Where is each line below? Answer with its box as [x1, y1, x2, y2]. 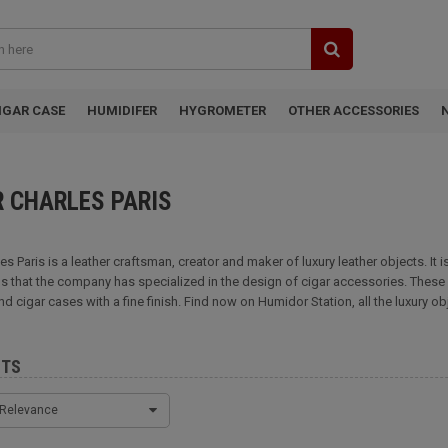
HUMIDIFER [87, 103, 157, 118]
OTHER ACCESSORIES [288, 103, 419, 118]
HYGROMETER [179, 103, 266, 118]
